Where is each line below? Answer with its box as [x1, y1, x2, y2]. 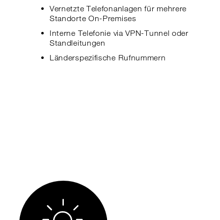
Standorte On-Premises [49, 14, 137, 23]
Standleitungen [49, 38, 106, 48]
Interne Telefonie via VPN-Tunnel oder [49, 28, 189, 38]
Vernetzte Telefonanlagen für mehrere [49, 4, 187, 13]
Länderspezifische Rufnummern [49, 53, 166, 62]
